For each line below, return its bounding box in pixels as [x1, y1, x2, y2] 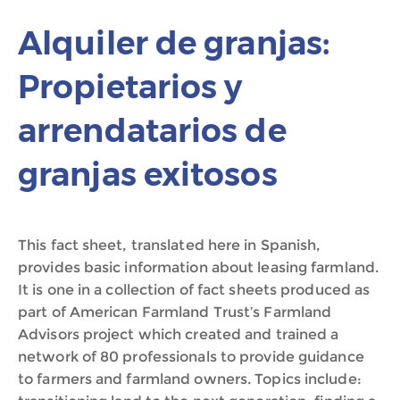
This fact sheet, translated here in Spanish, [18, 237, 321, 254]
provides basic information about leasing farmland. [18, 259, 379, 276]
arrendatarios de [18, 111, 287, 150]
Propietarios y [18, 67, 243, 106]
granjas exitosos [18, 154, 278, 194]
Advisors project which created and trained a [18, 326, 339, 343]
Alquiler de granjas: [18, 23, 330, 62]
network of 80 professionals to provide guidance [18, 348, 364, 365]
